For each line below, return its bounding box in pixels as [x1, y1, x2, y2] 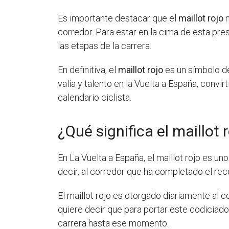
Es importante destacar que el [58, 12, 179, 24]
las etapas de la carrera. [58, 40, 152, 51]
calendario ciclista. [58, 91, 132, 103]
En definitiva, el [58, 64, 119, 75]
